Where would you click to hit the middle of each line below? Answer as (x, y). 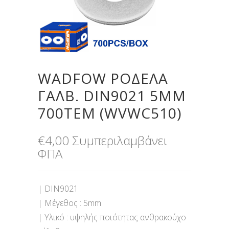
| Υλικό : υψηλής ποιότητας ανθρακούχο (112, 217)
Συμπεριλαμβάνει (120, 141)
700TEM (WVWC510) (110, 113)
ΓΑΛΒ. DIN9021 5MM (112, 96)
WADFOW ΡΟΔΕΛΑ (103, 78)
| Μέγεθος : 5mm (70, 203)
